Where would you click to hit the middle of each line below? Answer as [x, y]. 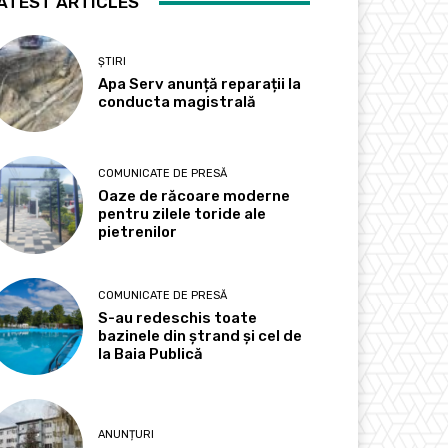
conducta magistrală [177, 102]
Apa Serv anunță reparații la [200, 84]
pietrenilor [138, 232]
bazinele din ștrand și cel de [200, 335]
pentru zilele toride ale [182, 214]
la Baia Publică [151, 353]
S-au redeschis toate [178, 317]
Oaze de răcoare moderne [194, 196]
